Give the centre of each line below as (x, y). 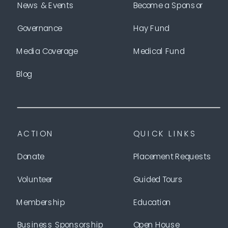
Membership (41, 202)
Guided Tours (158, 179)
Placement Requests (172, 156)
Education (152, 202)
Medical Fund (159, 51)
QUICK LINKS (165, 134)
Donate (31, 156)
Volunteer (35, 179)
